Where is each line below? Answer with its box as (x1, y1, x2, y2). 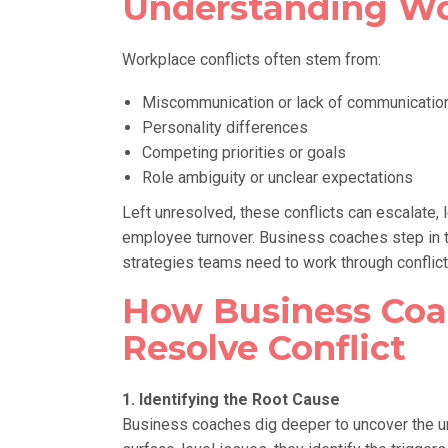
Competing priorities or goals (142, 142, 346, 162)
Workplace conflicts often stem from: (122, 49, 381, 69)
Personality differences (142, 117, 308, 137)
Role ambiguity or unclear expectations (142, 167, 413, 187)
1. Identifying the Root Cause (122, 389, 340, 409)
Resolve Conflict (122, 326, 406, 369)
